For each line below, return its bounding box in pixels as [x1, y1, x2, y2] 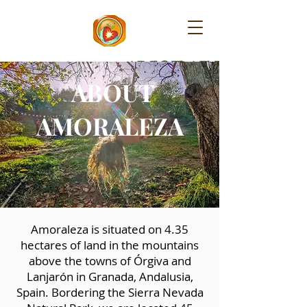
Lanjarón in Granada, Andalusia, [26, 269, 193, 284]
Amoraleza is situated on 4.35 [31, 221, 188, 237]
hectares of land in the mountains [21, 237, 199, 253]
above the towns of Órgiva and [28, 253, 191, 269]
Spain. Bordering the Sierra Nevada [16, 284, 204, 300]
